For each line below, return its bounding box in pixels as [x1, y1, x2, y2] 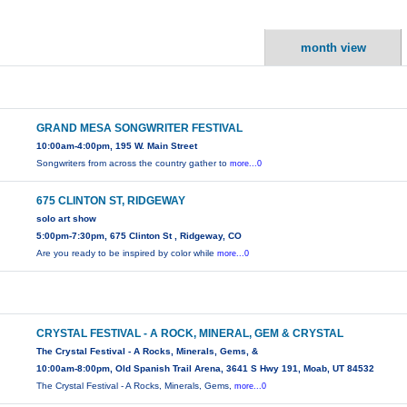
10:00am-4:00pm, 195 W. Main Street [36, 141, 198, 152]
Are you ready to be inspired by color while [36, 248, 218, 259]
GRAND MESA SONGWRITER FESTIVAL [36, 122, 243, 135]
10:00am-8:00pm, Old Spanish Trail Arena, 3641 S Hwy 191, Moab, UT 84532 [36, 363, 375, 374]
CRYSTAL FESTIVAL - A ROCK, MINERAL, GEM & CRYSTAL [36, 327, 344, 341]
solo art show [36, 213, 97, 224]
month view [300, 41, 366, 55]
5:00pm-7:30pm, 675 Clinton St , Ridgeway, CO [36, 231, 243, 242]
